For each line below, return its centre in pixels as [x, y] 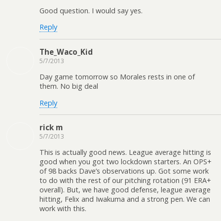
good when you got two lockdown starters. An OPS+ [126, 162]
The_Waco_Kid [66, 52]
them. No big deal [69, 86]
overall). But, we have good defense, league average [125, 190]
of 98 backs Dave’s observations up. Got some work [124, 171]
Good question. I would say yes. [91, 10]
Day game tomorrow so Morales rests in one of [117, 77]
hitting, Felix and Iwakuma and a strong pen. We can [125, 199]
